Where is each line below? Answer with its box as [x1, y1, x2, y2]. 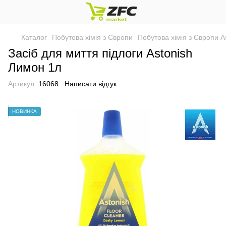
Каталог [21, 33, 47, 41]
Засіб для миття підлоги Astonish [8, 46, 192, 60]
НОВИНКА [12, 108, 37, 114]
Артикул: [8, 80, 36, 88]
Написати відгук [65, 80, 117, 88]
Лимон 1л [8, 61, 62, 74]
